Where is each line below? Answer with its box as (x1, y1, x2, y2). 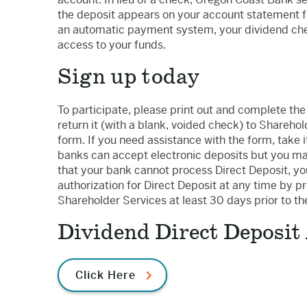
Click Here (75, 268, 136, 282)
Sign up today (58, 63, 199, 92)
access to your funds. (58, 38, 166, 52)
